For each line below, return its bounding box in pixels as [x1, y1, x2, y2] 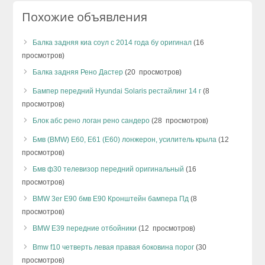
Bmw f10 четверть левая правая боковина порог [33, 243, 195, 251]
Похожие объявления [22, 8, 148, 25]
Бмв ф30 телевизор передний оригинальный [33, 164, 185, 173]
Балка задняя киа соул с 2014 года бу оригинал [33, 38, 192, 47]
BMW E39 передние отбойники [33, 224, 137, 232]
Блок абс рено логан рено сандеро [33, 116, 150, 125]
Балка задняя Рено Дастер [33, 67, 124, 76]
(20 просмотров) [123, 67, 182, 76]
